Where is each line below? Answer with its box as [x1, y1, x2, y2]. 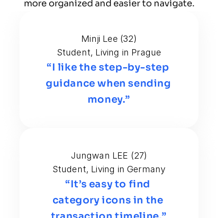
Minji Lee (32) [81, 33, 137, 44]
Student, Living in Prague [56, 47, 162, 57]
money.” [87, 93, 131, 106]
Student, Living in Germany [52, 163, 166, 174]
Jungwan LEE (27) [71, 150, 147, 161]
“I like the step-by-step [46, 61, 169, 73]
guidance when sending [46, 77, 171, 90]
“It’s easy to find [65, 178, 151, 190]
